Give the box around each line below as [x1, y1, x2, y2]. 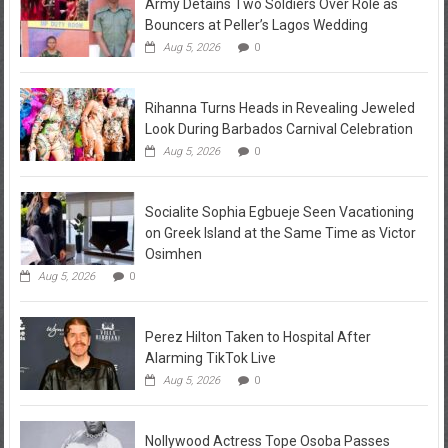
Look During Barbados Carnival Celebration [144, 121, 413, 137]
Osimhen [144, 246, 202, 262]
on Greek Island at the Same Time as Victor [144, 225, 416, 241]
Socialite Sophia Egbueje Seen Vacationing [144, 204, 414, 220]
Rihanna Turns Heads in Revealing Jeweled [144, 100, 415, 116]
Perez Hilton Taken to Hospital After [144, 329, 371, 345]
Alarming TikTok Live [144, 350, 276, 366]
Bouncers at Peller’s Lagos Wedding [144, 17, 368, 33]
